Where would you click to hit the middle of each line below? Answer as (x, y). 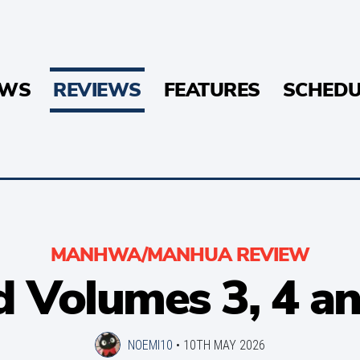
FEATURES (212, 90)
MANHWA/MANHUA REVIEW (180, 255)
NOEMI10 (150, 345)
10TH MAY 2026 (224, 345)
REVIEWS (97, 90)
